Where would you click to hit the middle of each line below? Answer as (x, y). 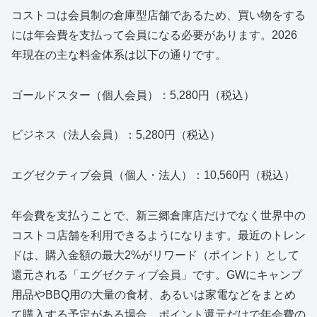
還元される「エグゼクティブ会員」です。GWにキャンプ (157, 275)
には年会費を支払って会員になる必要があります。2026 (154, 35)
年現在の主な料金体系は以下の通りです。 (119, 54)
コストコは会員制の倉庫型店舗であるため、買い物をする (158, 15)
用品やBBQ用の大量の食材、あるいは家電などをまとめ (154, 295)
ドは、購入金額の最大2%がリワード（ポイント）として (155, 255)
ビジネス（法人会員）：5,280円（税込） (116, 135)
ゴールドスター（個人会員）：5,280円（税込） (133, 95)
